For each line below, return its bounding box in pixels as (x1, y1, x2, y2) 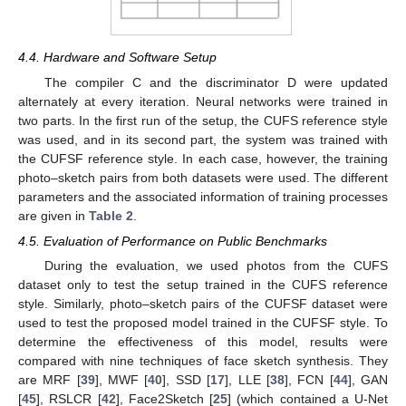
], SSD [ (162, 372, 211, 387)
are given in (18, 208, 89, 223)
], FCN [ (284, 372, 333, 387)
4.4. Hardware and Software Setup (18, 50, 217, 65)
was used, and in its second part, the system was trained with (18, 131, 388, 147)
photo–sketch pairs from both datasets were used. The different (18, 169, 388, 185)
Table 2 (89, 208, 133, 223)
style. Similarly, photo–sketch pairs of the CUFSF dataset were (18, 295, 388, 311)
